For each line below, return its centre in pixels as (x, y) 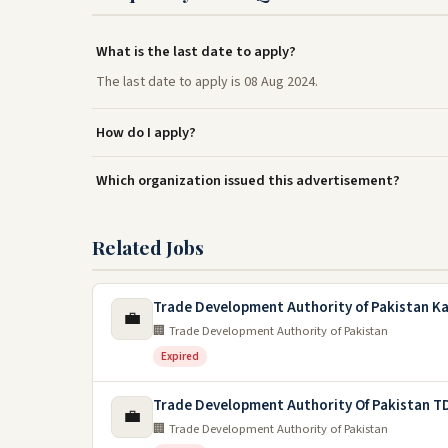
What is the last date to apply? (196, 51)
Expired (180, 356)
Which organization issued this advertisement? (248, 180)
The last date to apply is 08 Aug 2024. (207, 82)
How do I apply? (146, 132)
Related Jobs (148, 247)
